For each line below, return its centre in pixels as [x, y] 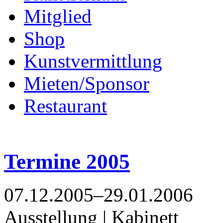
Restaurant [65, 106]
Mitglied [58, 16]
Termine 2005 [67, 161]
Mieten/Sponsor [87, 83]
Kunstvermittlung [93, 61]
